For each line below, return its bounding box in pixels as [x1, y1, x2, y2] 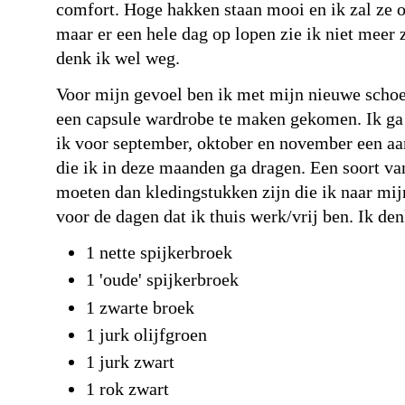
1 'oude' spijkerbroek [86, 270, 239, 290]
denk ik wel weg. [56, 48, 180, 68]
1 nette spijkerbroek [86, 242, 232, 262]
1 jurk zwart [86, 353, 174, 372]
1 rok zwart [86, 380, 169, 400]
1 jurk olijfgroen [86, 325, 207, 344]
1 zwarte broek [86, 297, 194, 317]
